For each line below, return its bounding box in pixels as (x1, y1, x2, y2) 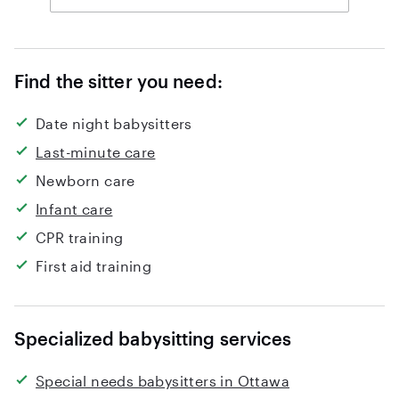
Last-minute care (36, 143, 156, 160)
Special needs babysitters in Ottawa (36, 372, 289, 389)
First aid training (36, 257, 152, 274)
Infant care (36, 200, 113, 217)
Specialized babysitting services (14, 328, 292, 349)
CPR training (36, 229, 124, 246)
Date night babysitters (36, 115, 192, 132)
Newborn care (36, 172, 135, 189)
